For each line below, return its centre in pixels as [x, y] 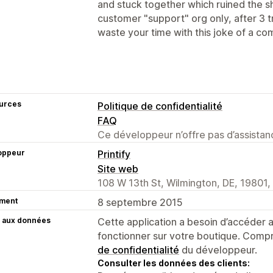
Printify [114, 154]
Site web [118, 168]
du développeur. [218, 250]
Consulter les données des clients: [174, 263]
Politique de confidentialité [160, 106]
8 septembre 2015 [140, 202]
